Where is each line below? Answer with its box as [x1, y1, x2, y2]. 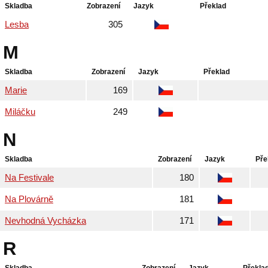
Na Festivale [5, 173, 54, 182]
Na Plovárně [5, 194, 53, 204]
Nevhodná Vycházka [5, 216, 86, 226]
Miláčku [5, 107, 35, 117]
